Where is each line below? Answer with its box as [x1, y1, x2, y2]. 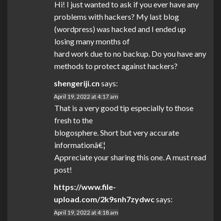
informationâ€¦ [54, 140, 106, 150]
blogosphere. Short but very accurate [54, 128, 179, 138]
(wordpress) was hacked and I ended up [54, 24, 186, 34]
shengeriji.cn [54, 78, 100, 88]
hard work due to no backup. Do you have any [54, 49, 206, 59]
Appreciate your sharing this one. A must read [54, 152, 206, 162]
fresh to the [54, 115, 93, 125]
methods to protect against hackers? [54, 61, 178, 71]
